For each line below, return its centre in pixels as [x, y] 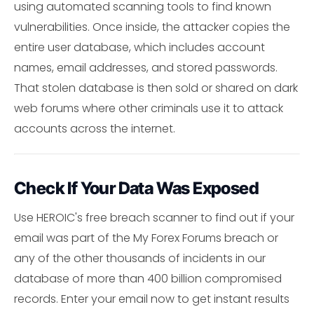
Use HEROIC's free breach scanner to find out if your [154, 218]
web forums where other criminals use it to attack [149, 108]
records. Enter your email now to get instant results [152, 299]
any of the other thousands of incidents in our [140, 259]
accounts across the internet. [95, 128]
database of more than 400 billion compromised [148, 279]
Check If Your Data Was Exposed [136, 189]
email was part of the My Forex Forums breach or [146, 238]
